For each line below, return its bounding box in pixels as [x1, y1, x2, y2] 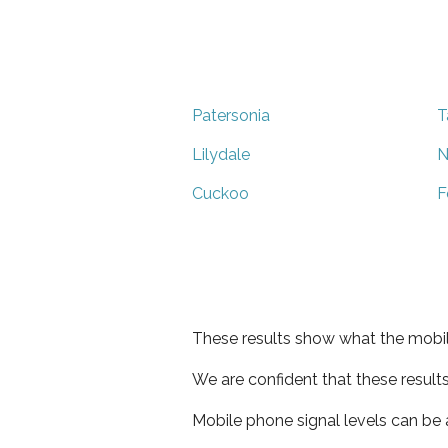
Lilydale [192, 144, 250, 164]
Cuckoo [192, 183, 249, 203]
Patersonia [192, 105, 270, 125]
